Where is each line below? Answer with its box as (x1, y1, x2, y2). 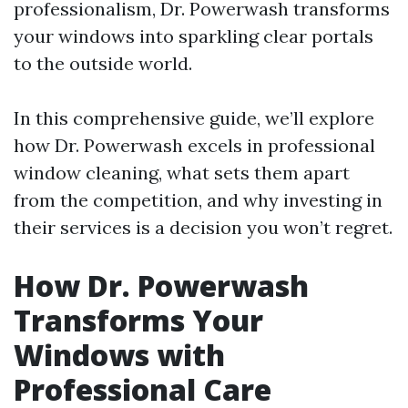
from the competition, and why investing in (14, 189, 382, 211)
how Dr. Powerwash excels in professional (14, 134, 375, 157)
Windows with (14, 335, 225, 374)
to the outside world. (14, 52, 192, 75)
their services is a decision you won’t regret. (14, 216, 393, 239)
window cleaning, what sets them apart (14, 161, 350, 184)
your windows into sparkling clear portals (14, 25, 373, 47)
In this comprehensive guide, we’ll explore (14, 107, 374, 129)
